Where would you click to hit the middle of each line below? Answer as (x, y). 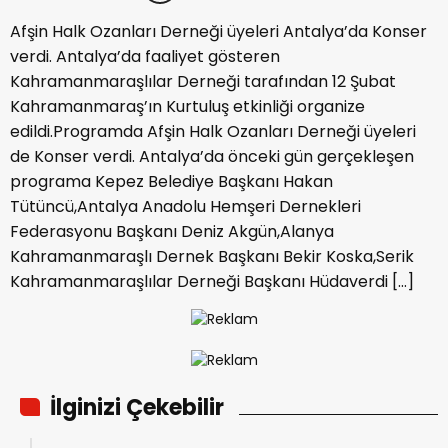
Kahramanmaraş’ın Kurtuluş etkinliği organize (187, 107)
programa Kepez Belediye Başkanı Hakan (171, 182)
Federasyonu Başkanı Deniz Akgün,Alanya (172, 232)
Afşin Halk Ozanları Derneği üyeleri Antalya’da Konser (218, 32)
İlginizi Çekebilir (137, 408)
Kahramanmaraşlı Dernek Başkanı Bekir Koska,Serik (212, 257)
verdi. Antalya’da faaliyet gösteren (145, 57)
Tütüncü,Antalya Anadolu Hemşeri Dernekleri (185, 207)
